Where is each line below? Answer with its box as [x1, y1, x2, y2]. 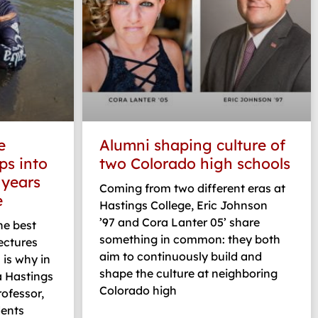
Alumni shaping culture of [99, 135, 285, 154]
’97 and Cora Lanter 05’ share [99, 214, 260, 229]
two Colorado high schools [99, 153, 290, 172]
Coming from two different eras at [99, 180, 285, 195]
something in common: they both [99, 231, 280, 246]
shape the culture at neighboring [99, 265, 278, 280]
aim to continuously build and [99, 248, 262, 263]
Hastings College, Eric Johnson [99, 197, 268, 212]
